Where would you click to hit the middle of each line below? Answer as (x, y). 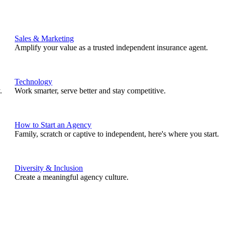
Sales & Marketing (44, 38)
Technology (34, 82)
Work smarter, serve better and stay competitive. (90, 91)
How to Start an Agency (53, 125)
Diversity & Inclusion (49, 168)
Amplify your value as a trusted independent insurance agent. (111, 47)
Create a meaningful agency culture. (72, 177)
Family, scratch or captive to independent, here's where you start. (117, 134)
